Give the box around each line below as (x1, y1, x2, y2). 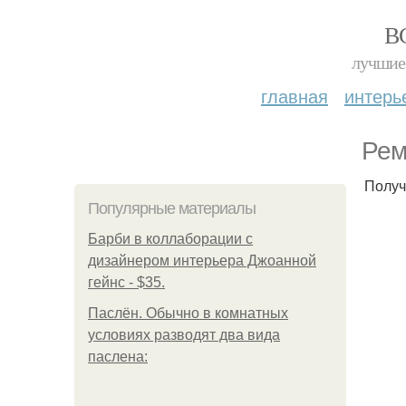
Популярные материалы (88, 199, 256, 217)
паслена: (88, 349, 148, 364)
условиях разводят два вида (88, 327, 280, 343)
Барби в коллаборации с (88, 231, 253, 246)
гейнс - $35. (88, 275, 165, 290)
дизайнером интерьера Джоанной (88, 253, 316, 268)
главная (261, 82, 328, 109)
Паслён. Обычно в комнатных (88, 305, 288, 321)
